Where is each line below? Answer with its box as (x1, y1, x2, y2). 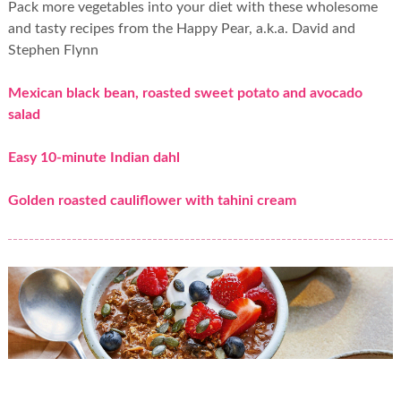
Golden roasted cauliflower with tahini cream (7, 192, 296, 208)
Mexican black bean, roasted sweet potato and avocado (7, 85, 363, 100)
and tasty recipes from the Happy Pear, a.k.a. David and (7, 21, 355, 36)
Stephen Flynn (7, 42, 98, 57)
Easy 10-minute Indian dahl (7, 149, 180, 165)
